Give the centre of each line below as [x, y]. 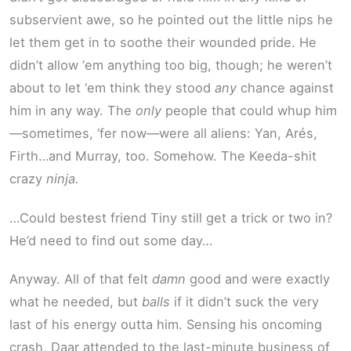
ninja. [63, 179]
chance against [285, 88]
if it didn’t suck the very [244, 302]
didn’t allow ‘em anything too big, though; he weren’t [171, 65]
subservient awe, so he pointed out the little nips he [171, 20]
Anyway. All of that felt [81, 279]
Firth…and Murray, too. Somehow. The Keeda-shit [163, 156]
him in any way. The [72, 111]
